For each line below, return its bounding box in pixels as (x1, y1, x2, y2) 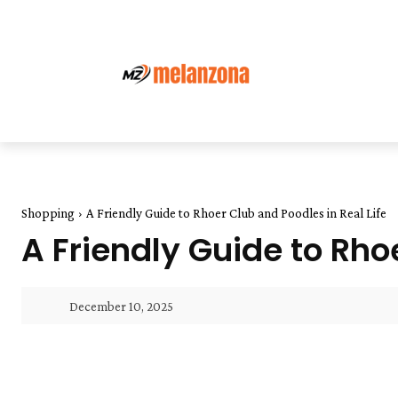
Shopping (21, 206, 75, 221)
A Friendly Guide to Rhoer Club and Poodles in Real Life (86, 206, 386, 221)
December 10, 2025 (69, 299, 173, 314)
